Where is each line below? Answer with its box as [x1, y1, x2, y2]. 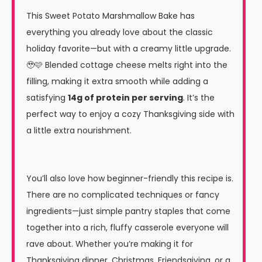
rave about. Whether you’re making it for [26, 238, 193, 250]
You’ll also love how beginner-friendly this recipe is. [26, 173, 233, 185]
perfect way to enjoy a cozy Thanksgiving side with [26, 108, 235, 120]
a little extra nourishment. [26, 125, 132, 137]
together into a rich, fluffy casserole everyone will [26, 222, 229, 234]
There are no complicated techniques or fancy [26, 189, 219, 201]
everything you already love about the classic [26, 26, 213, 39]
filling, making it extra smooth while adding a [26, 75, 208, 88]
